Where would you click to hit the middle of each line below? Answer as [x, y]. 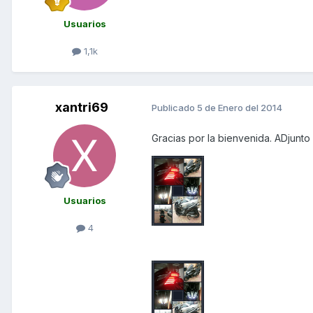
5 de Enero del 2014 [240, 108]
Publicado [174, 108]
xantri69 [82, 107]
